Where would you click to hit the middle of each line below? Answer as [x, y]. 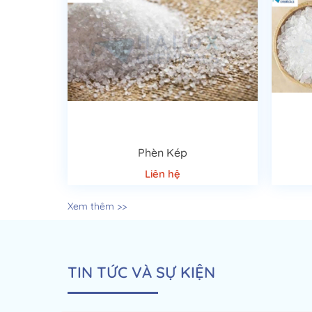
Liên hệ [162, 173]
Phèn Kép [162, 152]
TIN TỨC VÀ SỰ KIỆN [141, 272]
